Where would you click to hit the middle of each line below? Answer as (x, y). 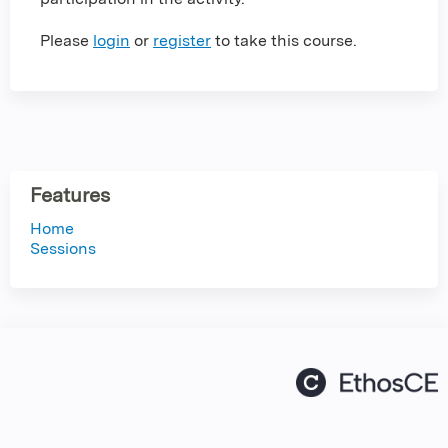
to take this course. (284, 41)
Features (70, 195)
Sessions (63, 249)
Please (66, 41)
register (182, 41)
